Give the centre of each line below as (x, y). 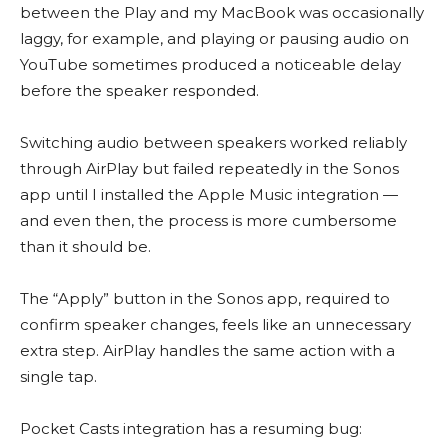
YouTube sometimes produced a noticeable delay (210, 64)
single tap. (58, 376)
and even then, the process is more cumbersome (208, 220)
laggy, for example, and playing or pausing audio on (214, 38)
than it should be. (85, 246)
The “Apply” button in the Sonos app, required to (205, 298)
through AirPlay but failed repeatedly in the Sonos (209, 168)
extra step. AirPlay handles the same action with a (207, 350)
